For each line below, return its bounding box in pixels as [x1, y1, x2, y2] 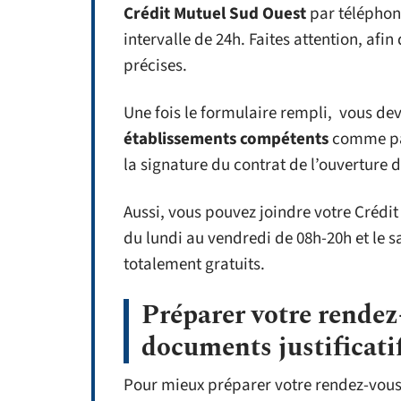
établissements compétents [124, 127, 332, 151]
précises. [124, 54, 187, 78]
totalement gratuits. [124, 252, 265, 277]
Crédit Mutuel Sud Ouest [124, 2, 306, 26]
